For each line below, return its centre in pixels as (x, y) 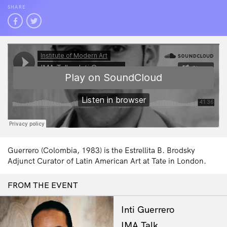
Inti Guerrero (148, 210)
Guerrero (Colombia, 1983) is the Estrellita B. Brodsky (101, 150)
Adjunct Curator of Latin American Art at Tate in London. (107, 161)
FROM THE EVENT (43, 185)
